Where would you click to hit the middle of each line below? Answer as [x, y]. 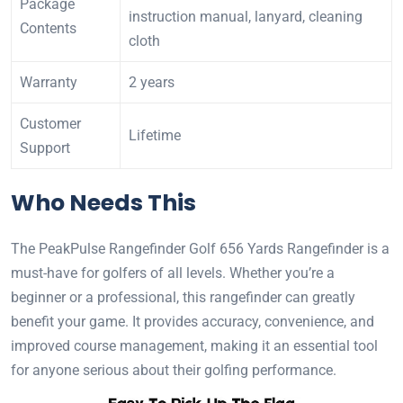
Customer [50, 124]
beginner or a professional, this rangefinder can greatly [183, 298]
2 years [152, 83]
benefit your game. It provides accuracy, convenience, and [193, 322]
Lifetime [155, 136]
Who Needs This [103, 203]
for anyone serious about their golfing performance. [174, 371]
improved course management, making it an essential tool [194, 346]
